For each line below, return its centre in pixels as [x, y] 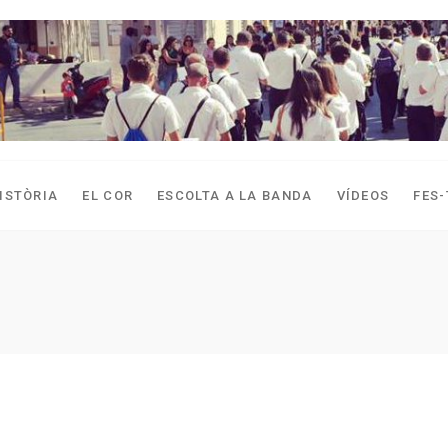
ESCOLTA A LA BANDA [235, 196]
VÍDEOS [363, 196]
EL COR [108, 196]
